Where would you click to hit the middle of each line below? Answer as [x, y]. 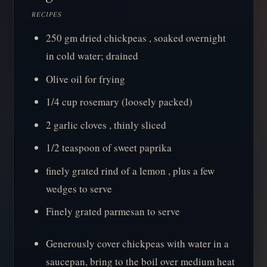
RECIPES [47, 15]
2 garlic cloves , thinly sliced [106, 125]
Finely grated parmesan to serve [113, 212]
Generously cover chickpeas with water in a [138, 243]
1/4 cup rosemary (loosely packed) [119, 102]
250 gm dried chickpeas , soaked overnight [136, 38]
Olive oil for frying [86, 79]
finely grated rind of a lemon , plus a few [131, 170]
